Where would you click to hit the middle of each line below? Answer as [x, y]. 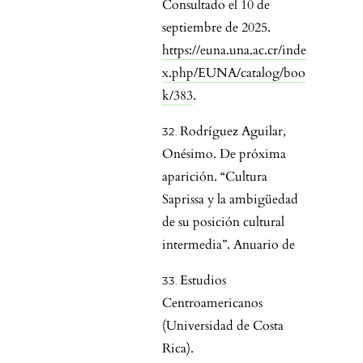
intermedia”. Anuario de [228, 245]
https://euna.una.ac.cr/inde [234, 51]
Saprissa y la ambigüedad [230, 200]
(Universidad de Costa [223, 326]
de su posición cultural [223, 222]
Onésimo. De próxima [224, 154]
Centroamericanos [212, 303]
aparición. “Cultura [215, 177]
